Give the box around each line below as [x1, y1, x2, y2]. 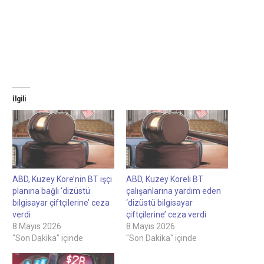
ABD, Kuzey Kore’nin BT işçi [12, 174, 112, 184]
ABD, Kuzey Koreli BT [126, 174, 203, 184]
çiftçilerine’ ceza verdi [126, 209, 206, 219]
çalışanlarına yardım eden [126, 186, 221, 196]
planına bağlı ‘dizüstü [12, 186, 90, 196]
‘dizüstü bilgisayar [126, 197, 193, 207]
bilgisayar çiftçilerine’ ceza [12, 197, 110, 207]
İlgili [12, 95, 26, 103]
